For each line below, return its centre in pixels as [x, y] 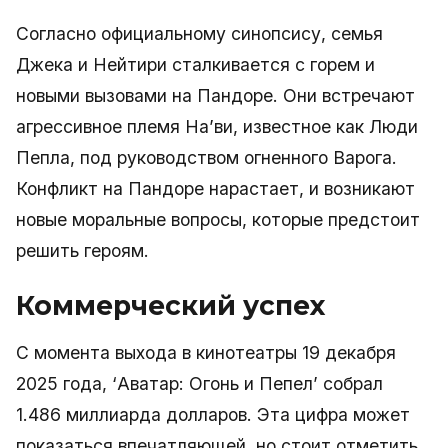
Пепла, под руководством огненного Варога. [206, 157]
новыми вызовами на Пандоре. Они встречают [215, 95]
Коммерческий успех [170, 305]
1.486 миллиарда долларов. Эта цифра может [213, 414]
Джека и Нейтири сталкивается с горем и [195, 64]
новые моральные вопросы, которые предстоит [218, 219]
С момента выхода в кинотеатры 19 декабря [206, 352]
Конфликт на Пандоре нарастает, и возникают [215, 188]
